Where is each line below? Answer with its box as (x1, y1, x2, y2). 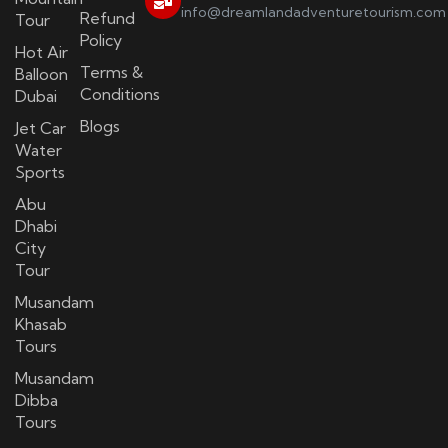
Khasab (15, 314, 67, 335)
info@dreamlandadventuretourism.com (180, 3, 446, 22)
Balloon (15, 64, 68, 85)
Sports (15, 162, 65, 183)
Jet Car (15, 118, 66, 139)
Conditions (79, 84, 160, 105)
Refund (79, 8, 135, 29)
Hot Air (15, 42, 68, 63)
